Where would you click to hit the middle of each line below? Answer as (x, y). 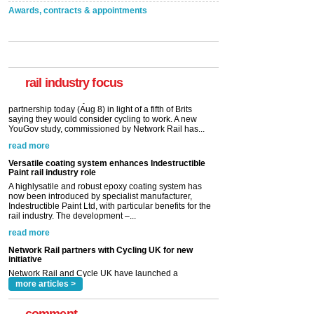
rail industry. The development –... (72, 159)
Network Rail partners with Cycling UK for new (101, 194)
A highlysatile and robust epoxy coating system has (105, 130)
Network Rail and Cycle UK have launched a (93, 217)
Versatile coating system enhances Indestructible (107, 107)
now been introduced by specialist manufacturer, (100, 140)
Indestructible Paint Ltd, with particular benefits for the (110, 150)
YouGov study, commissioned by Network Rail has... (107, 246)
